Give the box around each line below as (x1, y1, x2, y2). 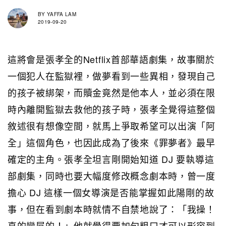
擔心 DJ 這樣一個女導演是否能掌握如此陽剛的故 (8, 185, 214, 199)
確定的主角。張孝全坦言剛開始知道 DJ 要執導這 (8, 152, 214, 165)
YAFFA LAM (45, 11, 76, 18)
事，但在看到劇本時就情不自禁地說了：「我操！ (8, 202, 215, 215)
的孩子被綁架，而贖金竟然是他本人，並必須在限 (8, 85, 215, 99)
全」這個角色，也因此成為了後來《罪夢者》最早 (8, 135, 215, 149)
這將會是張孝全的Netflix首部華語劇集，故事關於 (8, 52, 215, 66)
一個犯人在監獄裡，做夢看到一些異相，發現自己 (8, 69, 215, 82)
